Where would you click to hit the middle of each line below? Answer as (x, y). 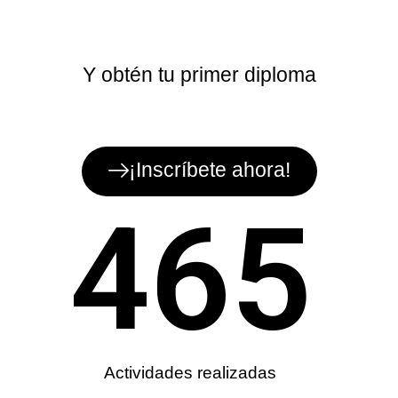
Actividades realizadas (190, 373)
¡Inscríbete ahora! (209, 170)
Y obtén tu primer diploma (199, 75)
